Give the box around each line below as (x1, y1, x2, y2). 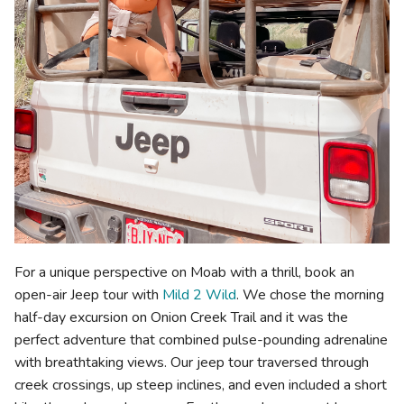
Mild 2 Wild (162, 284, 236, 305)
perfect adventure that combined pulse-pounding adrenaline (14, 329, 388, 350)
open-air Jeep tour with (14, 284, 162, 305)
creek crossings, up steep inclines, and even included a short (14, 374, 387, 395)
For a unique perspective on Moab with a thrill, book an (14, 262, 354, 282)
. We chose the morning (236, 284, 384, 305)
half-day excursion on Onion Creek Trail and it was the (14, 307, 348, 327)
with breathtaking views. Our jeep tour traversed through (14, 352, 369, 372)
